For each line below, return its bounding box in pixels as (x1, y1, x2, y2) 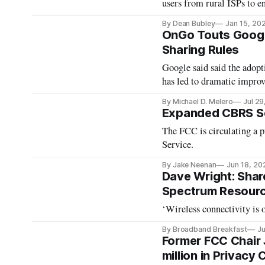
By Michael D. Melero (161, 97, 233, 106)
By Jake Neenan (161, 160, 217, 169)
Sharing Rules (161, 43, 240, 57)
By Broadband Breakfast (161, 225, 247, 234)
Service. (161, 138, 193, 151)
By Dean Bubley (161, 19, 216, 28)
